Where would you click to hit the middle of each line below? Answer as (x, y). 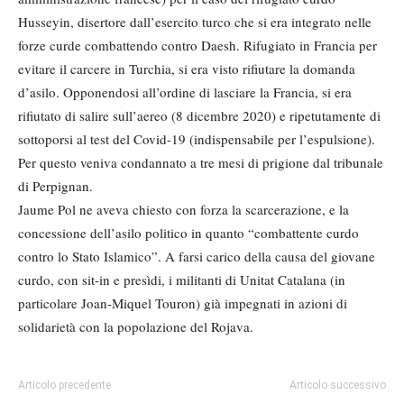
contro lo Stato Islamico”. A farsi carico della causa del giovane (197, 256)
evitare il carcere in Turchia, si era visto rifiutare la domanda (187, 69)
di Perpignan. (55, 186)
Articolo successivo (338, 385)
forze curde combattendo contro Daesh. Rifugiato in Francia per (197, 45)
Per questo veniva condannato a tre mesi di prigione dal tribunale (201, 162)
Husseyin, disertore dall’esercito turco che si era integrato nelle (195, 22)
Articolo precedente (64, 385)
